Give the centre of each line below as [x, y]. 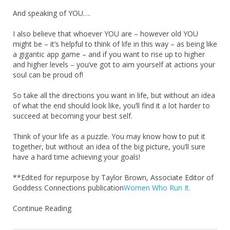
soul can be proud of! [48, 74]
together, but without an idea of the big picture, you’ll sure [109, 146]
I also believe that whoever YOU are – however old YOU [106, 33]
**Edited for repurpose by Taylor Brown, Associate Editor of [113, 177]
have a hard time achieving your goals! [76, 157]
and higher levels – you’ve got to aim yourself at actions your [114, 64]
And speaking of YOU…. [52, 13]
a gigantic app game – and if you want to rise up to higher [109, 54]
